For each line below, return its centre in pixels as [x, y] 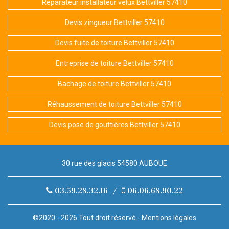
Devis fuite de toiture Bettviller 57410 [114, 43]
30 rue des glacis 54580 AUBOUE [114, 163]
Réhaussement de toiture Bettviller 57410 [114, 105]
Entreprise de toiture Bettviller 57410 [114, 64]
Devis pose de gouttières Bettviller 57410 [114, 125]
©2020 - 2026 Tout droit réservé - [87, 218]
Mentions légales [169, 218]
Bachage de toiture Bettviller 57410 [114, 84]
